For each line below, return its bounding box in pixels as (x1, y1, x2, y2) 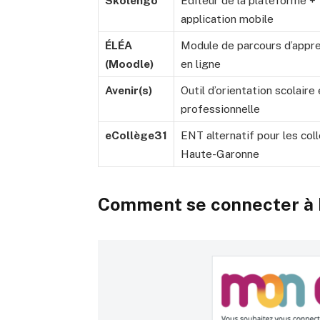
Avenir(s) (105, 84, 153, 97)
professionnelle (181, 102, 261, 116)
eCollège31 (105, 129, 168, 142)
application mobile (181, 12, 274, 26)
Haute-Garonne (181, 147, 260, 161)
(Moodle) (105, 57, 154, 71)
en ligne (181, 57, 221, 71)
